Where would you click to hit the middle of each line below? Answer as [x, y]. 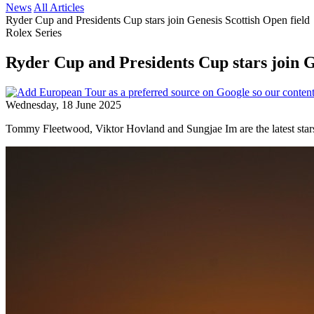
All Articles [59, 7]
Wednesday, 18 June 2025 [63, 104]
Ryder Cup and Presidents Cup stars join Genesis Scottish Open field [158, 20]
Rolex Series [34, 33]
